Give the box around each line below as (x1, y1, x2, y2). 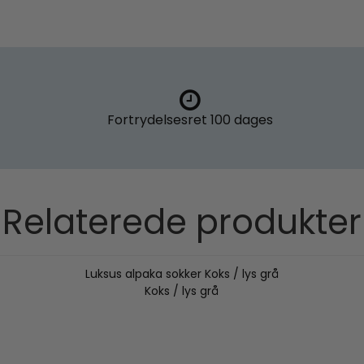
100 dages (206, 110, 273, 130)
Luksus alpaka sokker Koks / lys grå (84, 266, 279, 283)
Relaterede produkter (2, 198, 362, 247)
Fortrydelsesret (106, 110, 207, 130)
